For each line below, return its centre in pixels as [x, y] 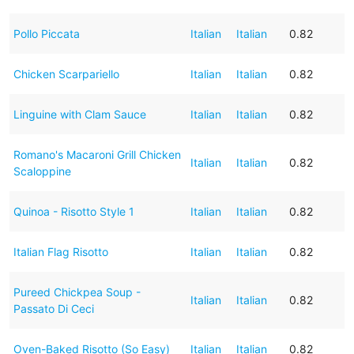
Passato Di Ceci [53, 308]
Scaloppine [42, 171]
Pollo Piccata [46, 33]
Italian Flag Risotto [60, 251]
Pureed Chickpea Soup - [77, 292]
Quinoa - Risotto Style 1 [73, 211]
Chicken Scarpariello [66, 73]
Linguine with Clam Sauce [79, 114]
